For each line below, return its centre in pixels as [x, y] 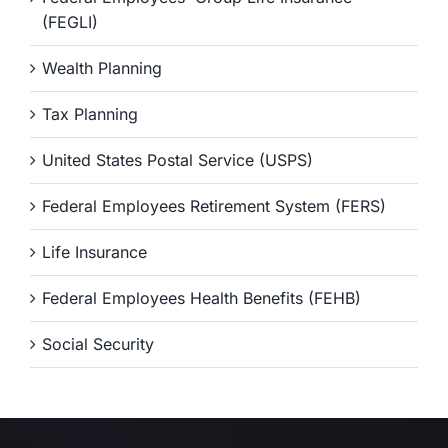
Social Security [98, 343]
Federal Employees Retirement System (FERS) [214, 205]
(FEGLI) [70, 21]
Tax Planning [90, 113]
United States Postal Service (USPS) [177, 159]
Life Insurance [94, 251]
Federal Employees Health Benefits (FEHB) [201, 297]
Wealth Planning [102, 67]
